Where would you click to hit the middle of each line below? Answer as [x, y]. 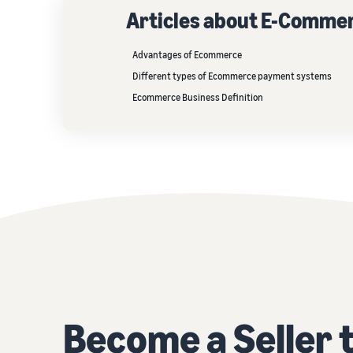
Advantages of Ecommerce [187, 55]
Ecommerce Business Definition [198, 97]
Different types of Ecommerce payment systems [232, 76]
